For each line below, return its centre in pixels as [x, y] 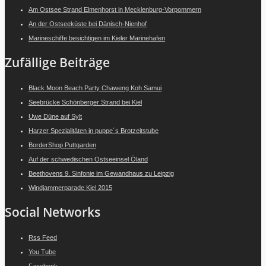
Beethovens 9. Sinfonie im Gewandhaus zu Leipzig [101, 173]
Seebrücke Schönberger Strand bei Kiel [85, 102]
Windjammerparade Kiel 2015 [70, 187]
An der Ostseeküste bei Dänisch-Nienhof [88, 23]
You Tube [42, 251]
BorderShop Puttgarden [62, 145]
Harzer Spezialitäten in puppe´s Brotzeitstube [94, 130]
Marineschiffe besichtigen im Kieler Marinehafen [97, 38]
